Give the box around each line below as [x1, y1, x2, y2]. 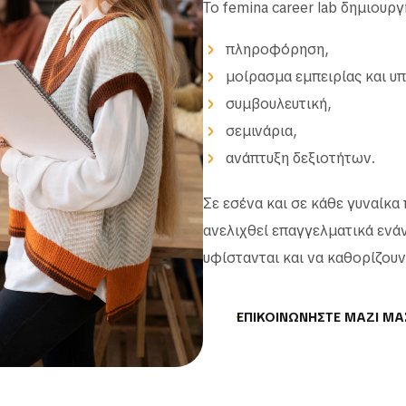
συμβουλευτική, [226, 93, 332, 113]
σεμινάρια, [226, 121, 297, 140]
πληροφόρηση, [226, 39, 329, 59]
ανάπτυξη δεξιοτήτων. [226, 148, 375, 168]
